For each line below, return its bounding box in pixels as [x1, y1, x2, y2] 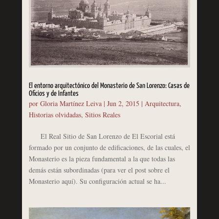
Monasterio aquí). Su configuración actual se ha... [28, 176, 166, 186]
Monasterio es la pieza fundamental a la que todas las [28, 154, 175, 164]
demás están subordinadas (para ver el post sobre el [28, 165, 170, 175]
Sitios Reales [85, 110, 120, 120]
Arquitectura [144, 99, 179, 109]
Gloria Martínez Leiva [40, 99, 102, 109]
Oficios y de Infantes [28, 90, 79, 98]
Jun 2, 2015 [107, 99, 139, 109]
